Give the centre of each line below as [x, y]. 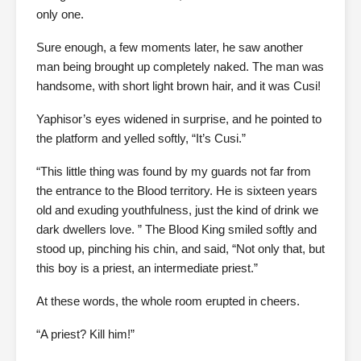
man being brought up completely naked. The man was [180, 66]
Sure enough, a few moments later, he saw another [170, 47]
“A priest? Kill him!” [85, 334]
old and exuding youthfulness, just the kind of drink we [177, 210]
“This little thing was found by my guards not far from [174, 171]
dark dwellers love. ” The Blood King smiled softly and [176, 229]
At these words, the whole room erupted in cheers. [168, 301]
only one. [60, 14]
